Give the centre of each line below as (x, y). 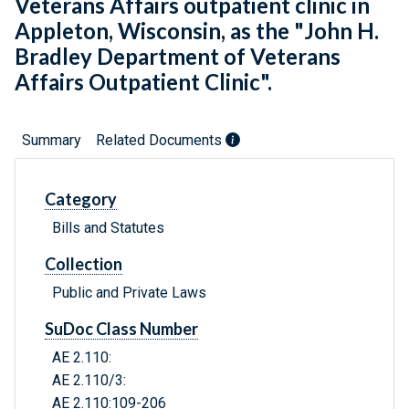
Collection (84, 264)
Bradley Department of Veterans (178, 57)
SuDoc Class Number (121, 329)
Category (81, 199)
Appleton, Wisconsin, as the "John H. (197, 31)
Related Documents (161, 141)
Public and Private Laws (129, 293)
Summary (52, 141)
